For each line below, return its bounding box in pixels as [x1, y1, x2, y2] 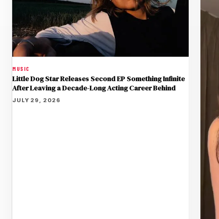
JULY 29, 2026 [12, 97, 61, 104]
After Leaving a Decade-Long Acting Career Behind [12, 83, 175, 93]
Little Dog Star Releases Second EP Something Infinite [12, 74, 185, 84]
